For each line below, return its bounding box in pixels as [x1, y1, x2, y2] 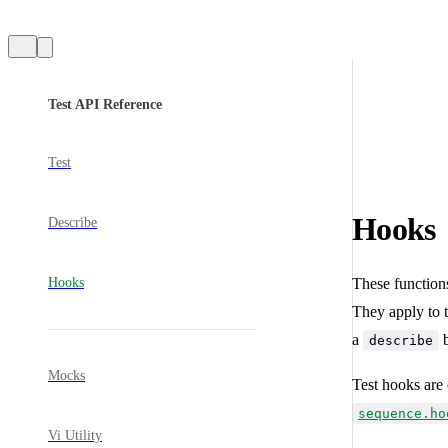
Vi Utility [48, 427, 102, 443]
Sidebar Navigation [48, 77, 170, 95]
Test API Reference [48, 97, 162, 113]
